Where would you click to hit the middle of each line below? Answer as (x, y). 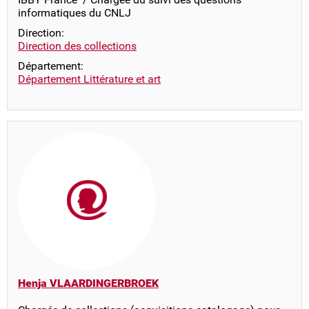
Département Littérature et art (89, 79)
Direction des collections (77, 46)
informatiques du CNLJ (74, 13)
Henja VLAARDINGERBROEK (88, 283)
